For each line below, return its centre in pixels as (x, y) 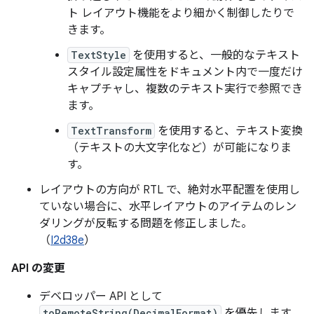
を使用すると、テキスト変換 (229, 131)
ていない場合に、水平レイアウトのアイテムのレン (168, 207)
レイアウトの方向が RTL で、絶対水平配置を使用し (170, 190)
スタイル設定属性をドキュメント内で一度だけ (185, 72)
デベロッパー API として (101, 296)
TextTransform (111, 131)
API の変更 (38, 268)
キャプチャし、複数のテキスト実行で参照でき (185, 89)
